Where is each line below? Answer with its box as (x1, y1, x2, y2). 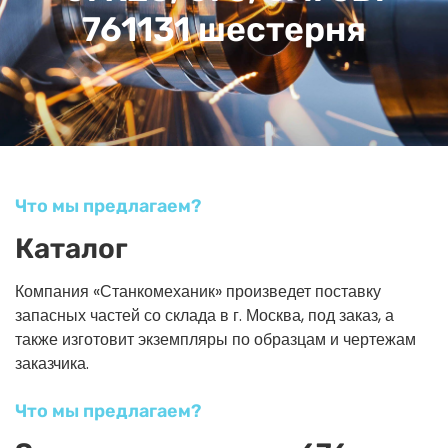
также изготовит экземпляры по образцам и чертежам (15, 327, 416, 351)
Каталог (15, 231, 128, 265)
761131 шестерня (82, 8, 366, 50)
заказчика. (15, 351, 89, 375)
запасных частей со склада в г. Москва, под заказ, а (15, 303, 394, 327)
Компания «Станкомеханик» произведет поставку (15, 279, 381, 303)
